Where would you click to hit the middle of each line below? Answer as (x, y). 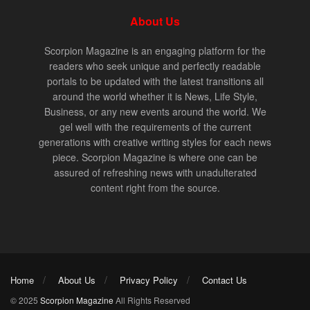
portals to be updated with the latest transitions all (155, 81)
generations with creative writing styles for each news (155, 142)
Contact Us (225, 280)
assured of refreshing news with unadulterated (155, 172)
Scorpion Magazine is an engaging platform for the (155, 50)
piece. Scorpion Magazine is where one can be (155, 157)
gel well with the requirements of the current (155, 126)
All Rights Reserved (153, 300)
